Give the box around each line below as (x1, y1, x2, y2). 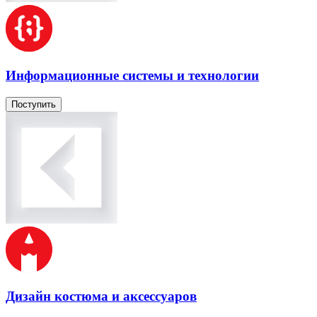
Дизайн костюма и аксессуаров (6, 289, 197, 304)
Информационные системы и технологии (6, 67, 259, 83)
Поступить (11, 98, 56, 110)
